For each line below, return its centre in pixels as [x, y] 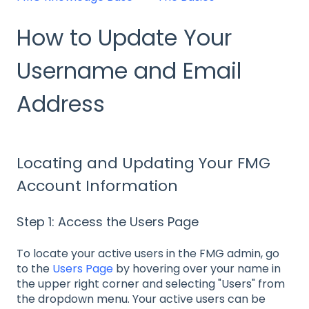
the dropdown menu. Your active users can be [141, 299]
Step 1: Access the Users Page [108, 222]
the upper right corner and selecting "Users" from [151, 284]
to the [34, 269]
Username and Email [129, 70]
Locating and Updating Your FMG [143, 163]
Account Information [97, 186]
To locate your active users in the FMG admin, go [148, 254]
